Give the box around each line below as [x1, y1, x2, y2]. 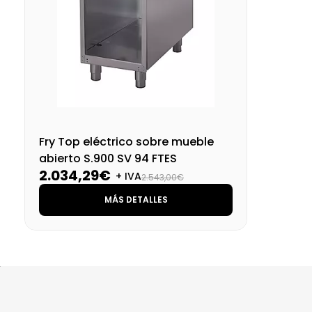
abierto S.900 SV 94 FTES [39, 150, 177, 166]
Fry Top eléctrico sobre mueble [39, 133, 214, 150]
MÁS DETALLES [104, 193, 168, 205]
